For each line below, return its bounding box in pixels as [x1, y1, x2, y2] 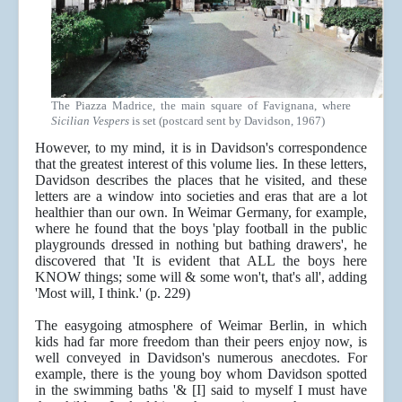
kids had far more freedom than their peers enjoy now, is [35, 334, 367, 350]
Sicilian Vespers [51, 114, 129, 128]
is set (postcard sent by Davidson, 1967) [129, 114, 325, 128]
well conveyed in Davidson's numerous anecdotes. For [35, 350, 367, 366]
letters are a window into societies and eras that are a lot [35, 188, 367, 205]
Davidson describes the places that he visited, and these [35, 172, 367, 188]
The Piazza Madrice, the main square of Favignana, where [51, 99, 351, 113]
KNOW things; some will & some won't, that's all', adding [35, 269, 367, 285]
